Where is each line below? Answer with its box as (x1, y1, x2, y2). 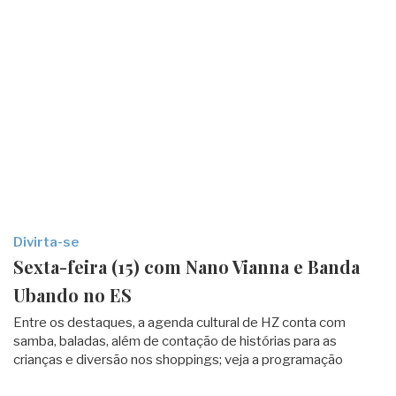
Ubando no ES (13, 283, 132, 307)
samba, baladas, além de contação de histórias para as (13, 333, 337, 349)
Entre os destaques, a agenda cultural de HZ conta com (13, 315, 346, 331)
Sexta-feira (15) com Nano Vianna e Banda (13, 255, 360, 278)
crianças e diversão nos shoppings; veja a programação (13, 352, 343, 368)
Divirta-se (13, 234, 79, 250)
